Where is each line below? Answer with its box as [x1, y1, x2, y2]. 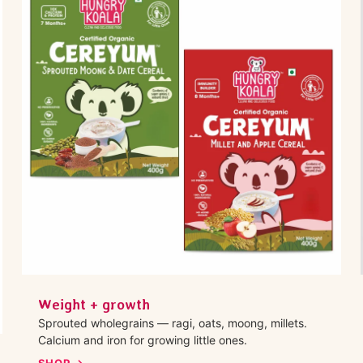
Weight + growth [37, 295, 150, 313]
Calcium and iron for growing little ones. [37, 332, 247, 347]
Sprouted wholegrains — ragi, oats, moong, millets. [37, 315, 307, 330]
